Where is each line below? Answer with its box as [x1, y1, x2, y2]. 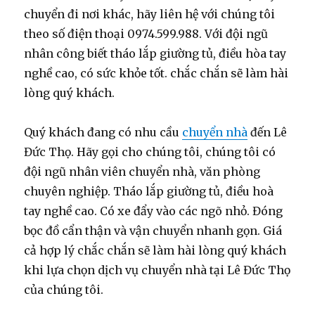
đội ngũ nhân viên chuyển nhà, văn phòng [24, 164, 261, 179]
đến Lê [247, 124, 288, 139]
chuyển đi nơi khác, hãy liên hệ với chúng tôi [24, 6, 276, 21]
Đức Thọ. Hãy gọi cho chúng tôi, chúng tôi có [24, 144, 276, 159]
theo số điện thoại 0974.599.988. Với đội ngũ [24, 26, 269, 41]
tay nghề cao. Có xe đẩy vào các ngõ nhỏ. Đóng [24, 203, 283, 218]
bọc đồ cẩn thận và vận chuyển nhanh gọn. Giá [24, 223, 283, 238]
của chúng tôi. [24, 282, 104, 297]
